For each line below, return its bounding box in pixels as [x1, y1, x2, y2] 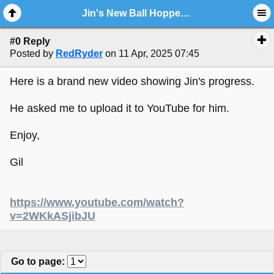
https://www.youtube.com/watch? [10, 196, 184, 209]
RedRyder [56, 48, 103, 59]
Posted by [10, 48, 53, 59]
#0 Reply [10, 36, 50, 47]
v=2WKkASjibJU [10, 209, 95, 222]
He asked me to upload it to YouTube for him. [10, 102, 229, 114]
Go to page [11, 256, 62, 267]
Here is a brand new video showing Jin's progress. [10, 75, 254, 87]
